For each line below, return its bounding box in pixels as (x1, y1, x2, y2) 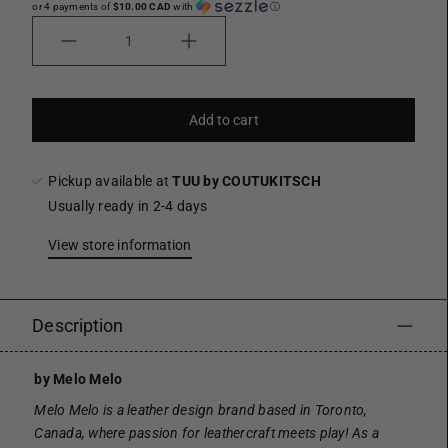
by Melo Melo (34, 371, 123, 387)
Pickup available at (48, 173, 173, 189)
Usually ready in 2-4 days (48, 198, 208, 214)
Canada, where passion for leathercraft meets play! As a (34, 425, 380, 441)
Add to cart (188, 112, 259, 128)
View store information (48, 237, 192, 253)
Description (32, 315, 124, 336)
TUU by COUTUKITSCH (172, 173, 321, 189)
